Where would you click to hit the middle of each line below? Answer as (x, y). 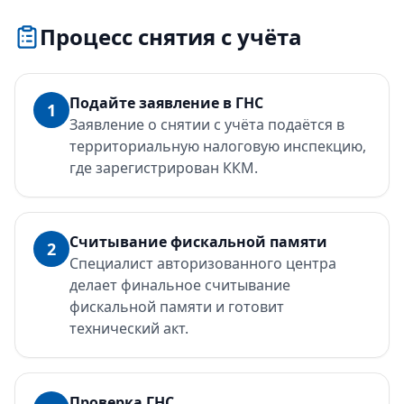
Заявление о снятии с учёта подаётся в (207, 124)
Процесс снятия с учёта (171, 37)
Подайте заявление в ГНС (166, 103)
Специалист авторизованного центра (203, 263)
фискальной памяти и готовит (177, 307)
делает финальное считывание (180, 285)
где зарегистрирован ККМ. (164, 168)
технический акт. (129, 328)
